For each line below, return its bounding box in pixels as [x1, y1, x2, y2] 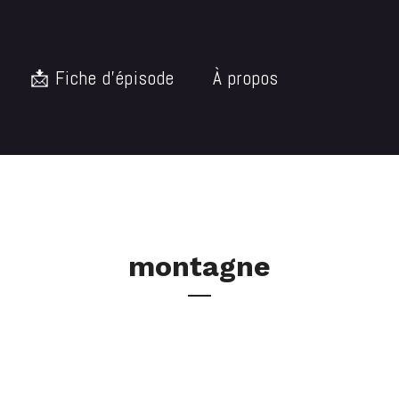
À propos [213, 65, 279, 90]
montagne [128, 249, 271, 284]
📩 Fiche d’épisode [30, 65, 175, 90]
